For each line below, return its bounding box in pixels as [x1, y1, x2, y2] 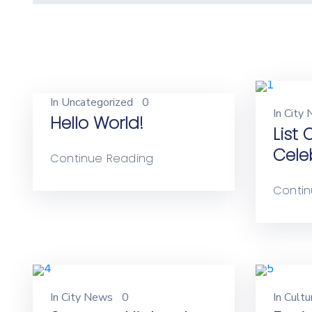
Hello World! [50, 111, 143, 134]
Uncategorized [61, 95, 133, 110]
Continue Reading [50, 150, 154, 166]
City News [61, 290, 113, 305]
